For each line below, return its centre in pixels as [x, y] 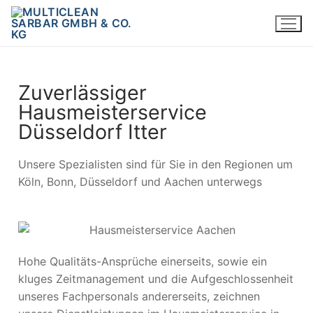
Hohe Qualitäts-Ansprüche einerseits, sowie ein [143, 261]
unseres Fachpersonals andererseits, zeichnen [139, 296]
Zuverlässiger [82, 92]
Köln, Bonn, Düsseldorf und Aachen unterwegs [140, 181]
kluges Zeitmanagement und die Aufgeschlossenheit [156, 278]
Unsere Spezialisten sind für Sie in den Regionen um [155, 164]
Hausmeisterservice [112, 112]
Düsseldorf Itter [93, 131]
